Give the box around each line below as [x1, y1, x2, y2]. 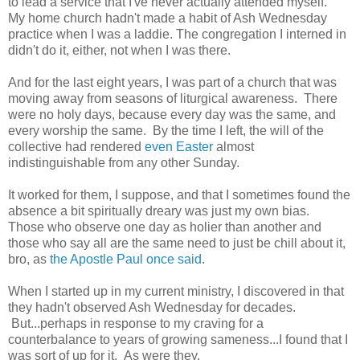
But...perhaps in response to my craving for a [8, 317, 264, 331]
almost [213, 140, 254, 154]
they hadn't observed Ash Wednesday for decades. [8, 301, 296, 315]
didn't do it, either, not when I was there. [8, 43, 237, 58]
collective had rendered [8, 140, 145, 154]
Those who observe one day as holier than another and [8, 220, 321, 235]
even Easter [145, 140, 213, 154]
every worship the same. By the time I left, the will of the [8, 124, 324, 138]
